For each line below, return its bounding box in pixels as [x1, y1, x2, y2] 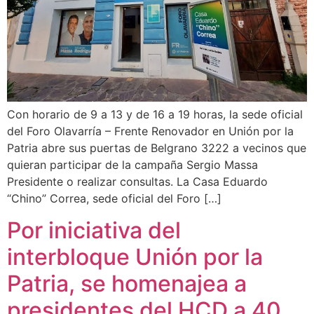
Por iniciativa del [7, 216, 181, 244]
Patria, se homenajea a [7, 269, 247, 297]
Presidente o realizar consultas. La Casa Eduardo [7, 175, 268, 189]
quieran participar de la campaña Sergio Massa [7, 158, 258, 172]
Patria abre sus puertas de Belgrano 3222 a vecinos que [7, 141, 306, 156]
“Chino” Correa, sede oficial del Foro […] [7, 191, 221, 206]
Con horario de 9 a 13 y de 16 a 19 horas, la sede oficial [7, 107, 303, 122]
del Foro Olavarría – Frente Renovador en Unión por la [7, 124, 294, 139]
